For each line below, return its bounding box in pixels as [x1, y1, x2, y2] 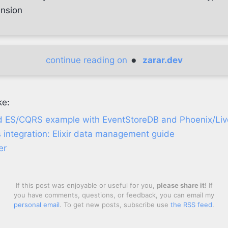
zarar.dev [142, 55, 183, 65]
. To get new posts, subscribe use [60, 201, 170, 209]
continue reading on [45, 55, 130, 65]
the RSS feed [170, 201, 212, 209]
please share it [156, 181, 205, 189]
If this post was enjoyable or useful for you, [15, 181, 157, 189]
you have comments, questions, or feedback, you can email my [14, 191, 214, 199]
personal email [14, 201, 60, 209]
